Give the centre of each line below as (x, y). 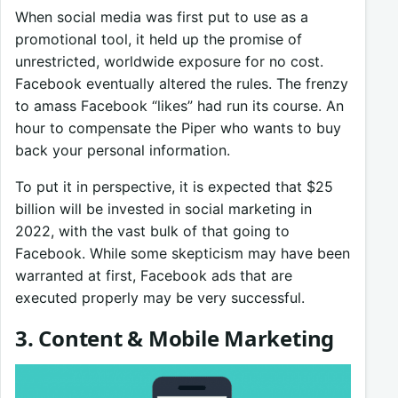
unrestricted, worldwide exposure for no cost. (169, 61)
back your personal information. (123, 150)
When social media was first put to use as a (162, 16)
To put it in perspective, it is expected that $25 (174, 186)
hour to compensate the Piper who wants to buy (178, 127)
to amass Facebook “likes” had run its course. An (179, 105)
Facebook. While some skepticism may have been (183, 253)
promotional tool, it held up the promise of (159, 39)
